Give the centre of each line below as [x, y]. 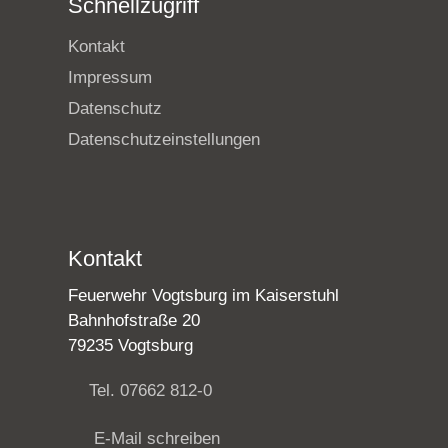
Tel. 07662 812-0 [150, 390]
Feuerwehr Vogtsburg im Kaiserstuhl [203, 295]
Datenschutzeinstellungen [164, 139]
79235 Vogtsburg [130, 345]
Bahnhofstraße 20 [134, 320]
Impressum [110, 77]
